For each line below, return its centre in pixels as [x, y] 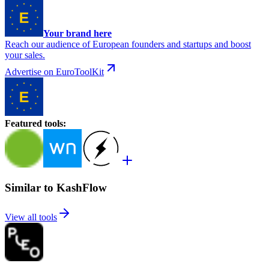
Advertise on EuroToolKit [54, 72]
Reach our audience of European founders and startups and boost [128, 44]
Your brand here [77, 34]
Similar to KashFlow [56, 188]
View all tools [31, 217]
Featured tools [34, 124]
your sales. [25, 55]
